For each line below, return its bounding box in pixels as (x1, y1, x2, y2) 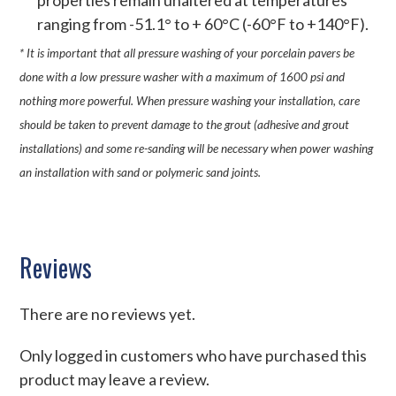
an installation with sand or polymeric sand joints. (19, 164, 262, 179)
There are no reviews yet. (19, 304, 196, 324)
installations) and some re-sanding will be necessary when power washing (19, 141, 374, 156)
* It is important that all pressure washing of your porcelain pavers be (19, 45, 355, 60)
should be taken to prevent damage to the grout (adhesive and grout (19, 117, 350, 132)
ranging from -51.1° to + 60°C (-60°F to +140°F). (37, 14, 369, 34)
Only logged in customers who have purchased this (19, 346, 368, 366)
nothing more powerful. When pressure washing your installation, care (19, 93, 361, 108)
